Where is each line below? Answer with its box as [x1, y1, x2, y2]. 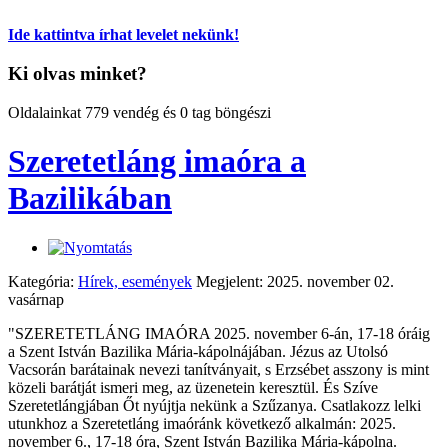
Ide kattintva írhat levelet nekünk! [8, 26, 239, 44]
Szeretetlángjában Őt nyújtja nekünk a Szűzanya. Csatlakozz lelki [8, 396, 421, 414]
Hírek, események [78, 272, 192, 290]
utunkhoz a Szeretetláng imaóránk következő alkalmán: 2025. [8, 414, 396, 432]
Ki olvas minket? [8, 63, 147, 85]
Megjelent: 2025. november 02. [196, 272, 394, 290]
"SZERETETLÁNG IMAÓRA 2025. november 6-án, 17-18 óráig [8, 324, 430, 342]
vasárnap [8, 290, 64, 308]
